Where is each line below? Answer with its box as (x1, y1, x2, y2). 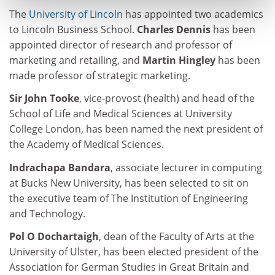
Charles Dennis (137, 22, 211, 36)
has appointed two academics (123, 7, 263, 21)
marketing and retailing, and (9, 53, 142, 67)
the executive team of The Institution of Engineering (9, 191, 248, 205)
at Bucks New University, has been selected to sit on (9, 176, 249, 190)
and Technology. (9, 206, 85, 220)
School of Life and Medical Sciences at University (9, 107, 232, 120)
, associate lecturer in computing (110, 160, 262, 174)
